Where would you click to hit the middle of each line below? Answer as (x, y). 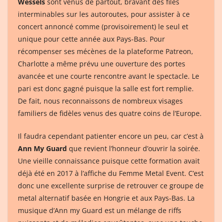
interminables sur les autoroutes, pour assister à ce (104, 14)
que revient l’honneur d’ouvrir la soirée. (134, 148)
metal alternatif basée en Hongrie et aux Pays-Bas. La (106, 198)
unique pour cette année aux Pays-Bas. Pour (91, 39)
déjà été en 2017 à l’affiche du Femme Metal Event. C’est (111, 173)
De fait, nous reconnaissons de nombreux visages (100, 101)
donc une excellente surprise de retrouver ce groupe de (111, 185)
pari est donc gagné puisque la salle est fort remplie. (106, 88)
